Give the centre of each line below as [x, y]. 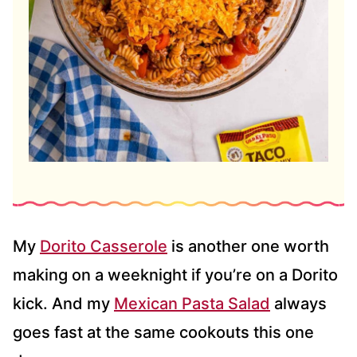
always [298, 304]
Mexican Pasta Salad [192, 304]
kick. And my [63, 304]
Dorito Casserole [104, 247]
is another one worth [248, 247]
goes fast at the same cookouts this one [163, 333]
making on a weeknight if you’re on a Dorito [175, 275]
